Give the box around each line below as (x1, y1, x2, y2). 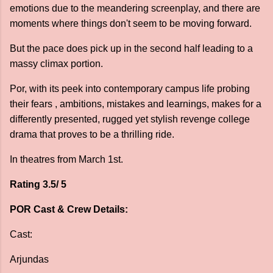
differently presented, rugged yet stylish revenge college (10, 114, 250, 124)
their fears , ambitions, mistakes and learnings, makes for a (10, 99, 261, 109)
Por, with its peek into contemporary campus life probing (10, 83, 250, 94)
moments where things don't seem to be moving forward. (10, 18, 254, 29)
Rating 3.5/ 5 (10, 179, 66, 190)
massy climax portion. (10, 58, 103, 69)
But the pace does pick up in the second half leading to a (10, 43, 253, 54)
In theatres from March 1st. (10, 154, 123, 165)
